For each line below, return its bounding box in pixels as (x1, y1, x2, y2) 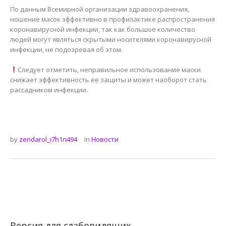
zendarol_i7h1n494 (19, 134, 77, 144)
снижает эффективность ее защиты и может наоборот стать (10, 75, 207, 84)
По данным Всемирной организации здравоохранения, (10, 4, 189, 14)
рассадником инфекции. (10, 85, 88, 94)
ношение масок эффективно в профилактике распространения (10, 14, 215, 24)
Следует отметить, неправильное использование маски (17, 65, 201, 74)
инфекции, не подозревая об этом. (10, 44, 123, 54)
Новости (91, 134, 119, 144)
